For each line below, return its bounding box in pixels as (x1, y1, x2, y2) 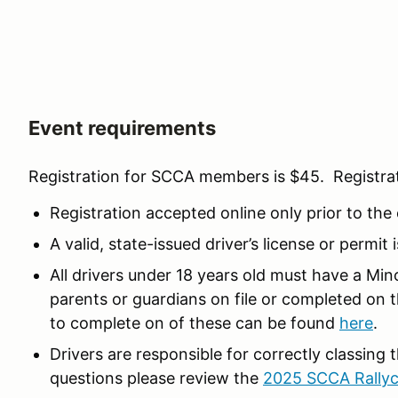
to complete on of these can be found (50, 314, 339, 332)
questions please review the (50, 369, 263, 387)
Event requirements (28, 116, 216, 139)
